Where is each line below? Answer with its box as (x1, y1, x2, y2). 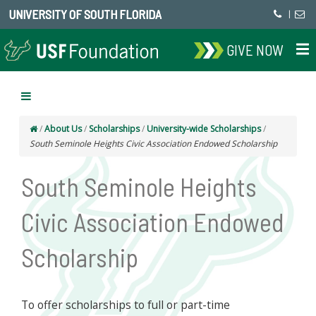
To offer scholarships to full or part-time (21, 297, 230, 312)
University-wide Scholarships (147, 123, 261, 135)
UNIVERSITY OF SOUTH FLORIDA (8, 7, 162, 21)
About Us (44, 123, 82, 135)
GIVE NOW (226, 41, 284, 59)
